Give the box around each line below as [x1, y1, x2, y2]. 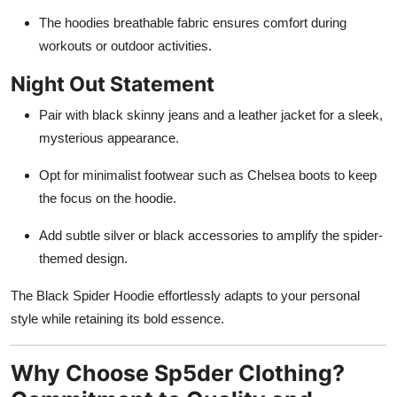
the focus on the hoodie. [39, 190, 176, 206]
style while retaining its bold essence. [11, 310, 224, 326]
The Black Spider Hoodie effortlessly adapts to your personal [11, 287, 360, 303]
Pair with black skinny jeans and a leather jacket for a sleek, [39, 106, 383, 122]
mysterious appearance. [39, 129, 179, 145]
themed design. [39, 250, 128, 266]
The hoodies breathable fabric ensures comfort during [39, 14, 346, 30]
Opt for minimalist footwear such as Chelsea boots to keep [39, 167, 377, 183]
